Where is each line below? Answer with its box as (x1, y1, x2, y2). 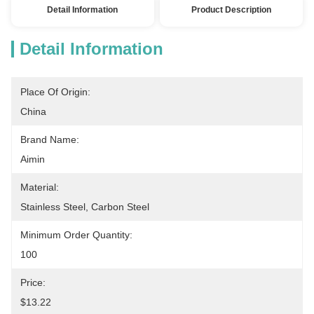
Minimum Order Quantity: (20, 229, 132, 240)
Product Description (191, 5, 272, 15)
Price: (20, 277, 46, 288)
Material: (20, 182, 59, 193)
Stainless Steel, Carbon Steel (20, 201, 149, 212)
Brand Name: (20, 134, 79, 145)
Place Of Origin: (20, 86, 90, 97)
